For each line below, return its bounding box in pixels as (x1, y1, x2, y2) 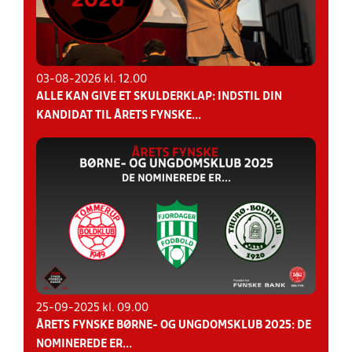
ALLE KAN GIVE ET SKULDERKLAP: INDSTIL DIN (36, 91, 282, 102)
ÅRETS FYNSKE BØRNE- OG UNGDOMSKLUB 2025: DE (36, 320, 311, 331)
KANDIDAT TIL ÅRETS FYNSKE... (36, 110, 201, 121)
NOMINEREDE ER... (36, 339, 132, 350)
